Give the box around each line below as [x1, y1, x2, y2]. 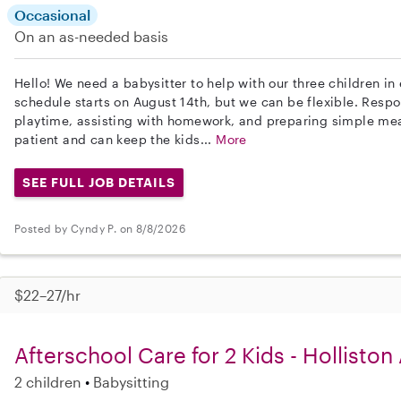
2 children [14, 372, 81, 390]
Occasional [14, 6, 90, 23]
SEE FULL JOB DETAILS [21, 175, 175, 190]
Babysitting [93, 372, 169, 390]
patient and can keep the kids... [14, 132, 217, 147]
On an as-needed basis [14, 28, 168, 45]
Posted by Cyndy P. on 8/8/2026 [14, 222, 185, 235]
